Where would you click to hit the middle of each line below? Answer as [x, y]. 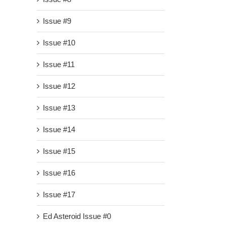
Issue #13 [59, 108]
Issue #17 [59, 195]
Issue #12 [59, 86]
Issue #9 [57, 21]
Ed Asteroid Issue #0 [77, 216]
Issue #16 [59, 173]
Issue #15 [59, 151]
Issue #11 [59, 65]
